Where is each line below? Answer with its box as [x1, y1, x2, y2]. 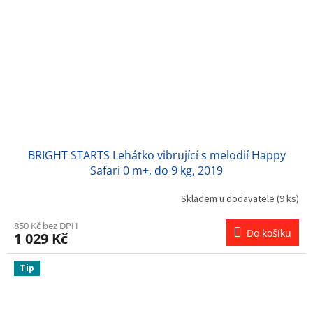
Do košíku [247, 226, 291, 240]
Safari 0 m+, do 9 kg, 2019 [90, 163, 223, 179]
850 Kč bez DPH [14, 219, 78, 233]
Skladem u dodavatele [181, 191, 277, 206]
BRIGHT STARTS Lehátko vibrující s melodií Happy [27, 147, 286, 163]
